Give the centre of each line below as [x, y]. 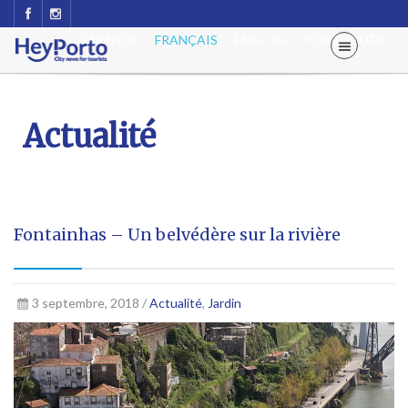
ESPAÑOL [110, 40]
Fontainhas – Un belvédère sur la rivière [177, 235]
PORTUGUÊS [344, 40]
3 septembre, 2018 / [90, 303]
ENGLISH [261, 40]
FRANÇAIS [186, 40]
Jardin [224, 303]
